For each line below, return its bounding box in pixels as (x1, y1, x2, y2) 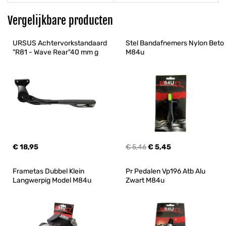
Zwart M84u (126, 176, 164, 185)
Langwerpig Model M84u (13, 176, 91, 185)
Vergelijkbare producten (8, 14, 113, 28)
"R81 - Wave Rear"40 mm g (13, 48, 98, 57)
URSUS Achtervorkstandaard (13, 39, 108, 48)
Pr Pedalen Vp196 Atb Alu (126, 167, 207, 176)
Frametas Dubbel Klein (13, 167, 86, 176)
